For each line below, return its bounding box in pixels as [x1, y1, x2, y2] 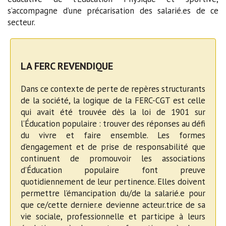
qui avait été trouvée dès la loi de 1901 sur [21, 106, 205, 118]
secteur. [8, 17, 35, 28]
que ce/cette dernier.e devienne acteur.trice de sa [21, 199, 205, 211]
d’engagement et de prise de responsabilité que [21, 141, 205, 153]
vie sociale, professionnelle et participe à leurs [21, 211, 205, 222]
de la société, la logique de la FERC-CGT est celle [21, 95, 205, 106]
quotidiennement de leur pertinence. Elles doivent [21, 176, 205, 188]
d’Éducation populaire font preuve [21, 164, 205, 176]
